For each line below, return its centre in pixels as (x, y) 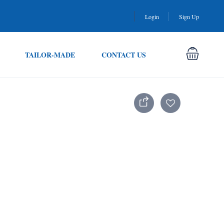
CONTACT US (123, 55)
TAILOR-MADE (50, 55)
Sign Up (189, 16)
